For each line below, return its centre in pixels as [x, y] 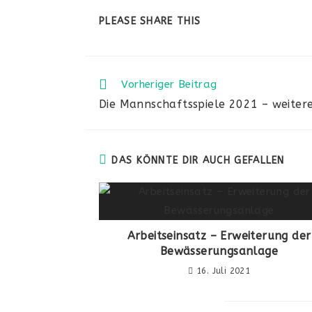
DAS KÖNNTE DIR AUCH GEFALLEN [198, 161]
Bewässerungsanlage [219, 251]
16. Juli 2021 [224, 271]
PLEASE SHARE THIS [150, 22]
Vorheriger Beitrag [169, 84]
